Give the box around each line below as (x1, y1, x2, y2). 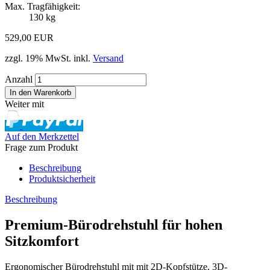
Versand (93, 52, 124, 63)
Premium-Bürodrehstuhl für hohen (5, 216, 222, 233)
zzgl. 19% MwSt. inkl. (5, 52, 93, 63)
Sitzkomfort (5, 233, 79, 249)
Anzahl (5, 74, 33, 84)
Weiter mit (5, 98, 44, 109)
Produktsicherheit (29, 173, 95, 184)
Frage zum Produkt (5, 142, 78, 152)
